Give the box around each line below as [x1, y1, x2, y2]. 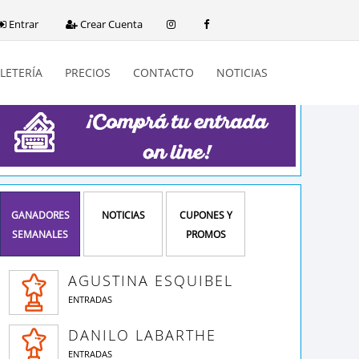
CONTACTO [133, 64, 194, 80]
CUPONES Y [179, 208, 232, 222]
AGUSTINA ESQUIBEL [68, 271, 233, 290]
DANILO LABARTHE [68, 325, 216, 345]
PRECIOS [65, 64, 111, 80]
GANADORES [10, 208, 70, 222]
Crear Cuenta [78, 17, 143, 31]
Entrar [6, 17, 38, 31]
